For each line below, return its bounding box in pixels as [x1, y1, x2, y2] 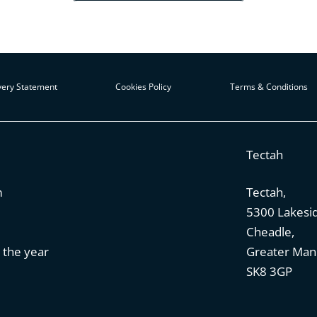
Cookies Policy [115, 80, 172, 93]
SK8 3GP [246, 263, 292, 280]
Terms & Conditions [229, 80, 308, 93]
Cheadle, [246, 224, 294, 241]
